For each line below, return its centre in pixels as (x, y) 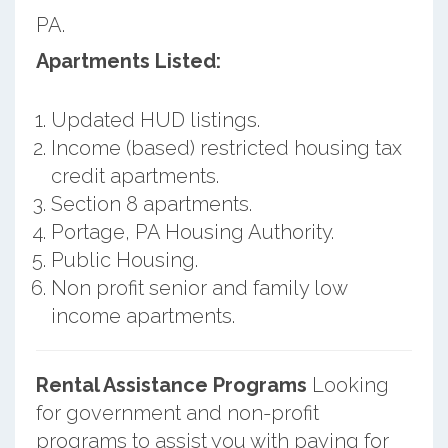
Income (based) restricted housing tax (226, 147)
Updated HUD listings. (155, 119)
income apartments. (142, 315)
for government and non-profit (177, 412)
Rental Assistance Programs (171, 384)
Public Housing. (124, 259)
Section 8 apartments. (151, 203)
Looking (347, 384)
